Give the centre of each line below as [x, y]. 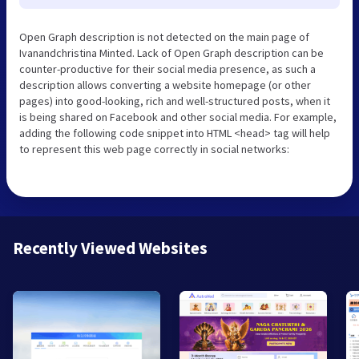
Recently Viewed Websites [110, 248]
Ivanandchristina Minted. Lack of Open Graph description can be [171, 52]
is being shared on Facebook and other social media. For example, [178, 117]
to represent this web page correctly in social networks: [154, 149]
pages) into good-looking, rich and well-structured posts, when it [175, 101]
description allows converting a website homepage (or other [165, 85]
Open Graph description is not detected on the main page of [164, 36]
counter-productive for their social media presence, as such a [167, 69]
